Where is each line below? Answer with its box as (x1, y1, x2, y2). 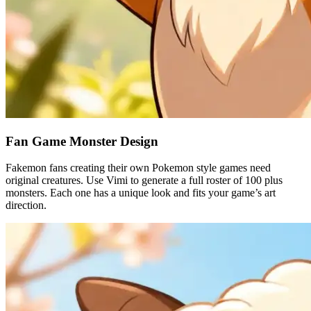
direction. (6, 199, 47, 212)
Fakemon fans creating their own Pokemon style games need (6, 162, 271, 174)
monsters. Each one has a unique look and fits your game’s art (6, 187, 276, 199)
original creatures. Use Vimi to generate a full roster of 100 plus (6, 174, 283, 187)
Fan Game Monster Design (6, 133, 158, 149)
